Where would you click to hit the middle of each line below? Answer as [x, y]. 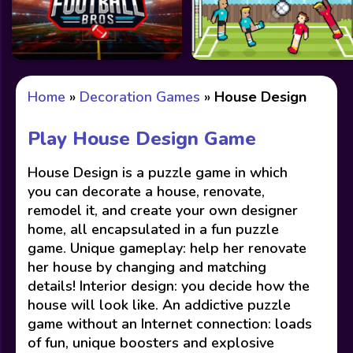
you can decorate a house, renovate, [146, 191]
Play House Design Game [142, 138]
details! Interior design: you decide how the [169, 286]
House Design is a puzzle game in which [158, 172]
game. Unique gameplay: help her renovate [167, 248]
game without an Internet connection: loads [170, 323]
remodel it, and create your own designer [163, 210]
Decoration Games [140, 97]
